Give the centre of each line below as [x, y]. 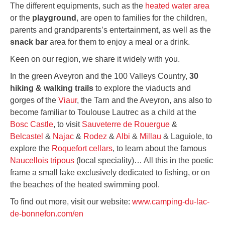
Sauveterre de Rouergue [126, 125]
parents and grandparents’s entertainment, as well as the [110, 30]
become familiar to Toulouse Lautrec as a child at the [103, 113]
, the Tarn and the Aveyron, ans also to [144, 100]
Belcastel [27, 137]
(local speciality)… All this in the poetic [144, 161]
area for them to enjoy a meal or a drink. [119, 42]
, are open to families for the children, [142, 18]
